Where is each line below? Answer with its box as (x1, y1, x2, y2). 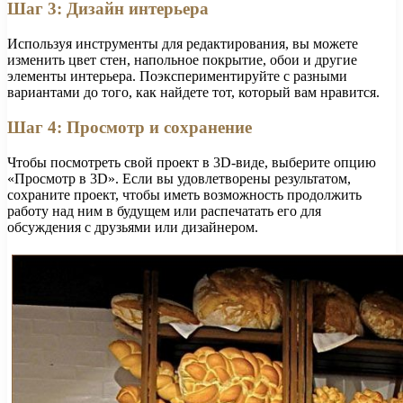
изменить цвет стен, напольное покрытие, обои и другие (7, 52, 357, 68)
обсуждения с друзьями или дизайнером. (7, 219, 258, 235)
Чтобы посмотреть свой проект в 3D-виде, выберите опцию (7, 154, 376, 170)
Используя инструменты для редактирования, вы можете (7, 36, 358, 52)
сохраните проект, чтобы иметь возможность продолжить (7, 186, 362, 202)
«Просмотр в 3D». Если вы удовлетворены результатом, (7, 170, 351, 186)
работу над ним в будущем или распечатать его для (7, 202, 321, 219)
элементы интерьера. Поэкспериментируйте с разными (7, 68, 347, 85)
